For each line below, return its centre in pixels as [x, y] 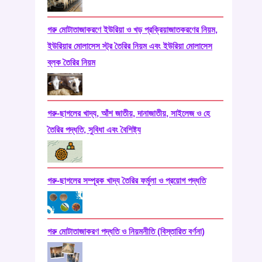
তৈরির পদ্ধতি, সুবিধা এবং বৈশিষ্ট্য [94, 129]
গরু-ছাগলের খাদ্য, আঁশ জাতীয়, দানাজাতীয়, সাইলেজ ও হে [129, 113]
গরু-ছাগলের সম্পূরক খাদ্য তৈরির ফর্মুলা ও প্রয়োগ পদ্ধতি [127, 180]
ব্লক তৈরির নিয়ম [72, 62]
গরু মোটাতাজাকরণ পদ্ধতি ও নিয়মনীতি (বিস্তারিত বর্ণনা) [126, 231]
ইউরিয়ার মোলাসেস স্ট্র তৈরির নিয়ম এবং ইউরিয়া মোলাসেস [130, 46]
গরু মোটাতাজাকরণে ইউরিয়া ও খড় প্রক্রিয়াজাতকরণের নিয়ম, [133, 29]
